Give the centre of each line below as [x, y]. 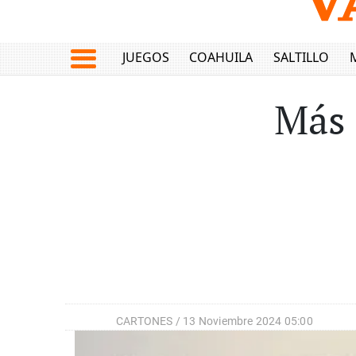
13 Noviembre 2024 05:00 [248, 322]
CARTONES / [150, 322]
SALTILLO [301, 58]
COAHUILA [221, 58]
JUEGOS [145, 58]
